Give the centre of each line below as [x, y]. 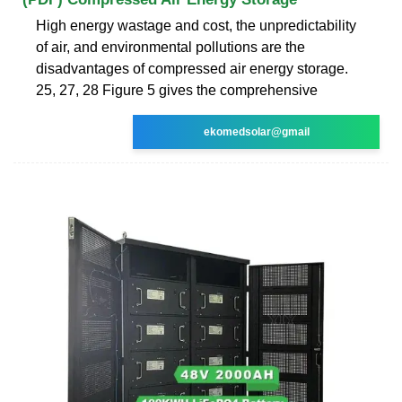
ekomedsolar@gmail [256, 131]
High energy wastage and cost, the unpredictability [196, 25]
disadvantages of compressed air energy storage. [192, 68]
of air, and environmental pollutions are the [170, 47]
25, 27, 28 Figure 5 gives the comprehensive [177, 90]
